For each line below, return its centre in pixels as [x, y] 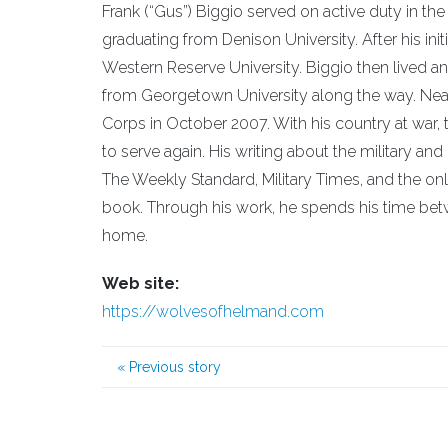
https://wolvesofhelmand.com [213, 311]
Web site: [140, 283]
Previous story [173, 367]
